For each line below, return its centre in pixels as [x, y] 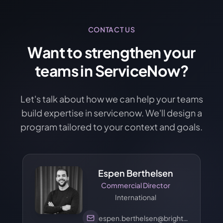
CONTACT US [111, 29]
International [135, 197]
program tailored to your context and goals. [111, 127]
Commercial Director [135, 185]
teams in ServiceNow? [111, 71]
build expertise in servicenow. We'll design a [111, 113]
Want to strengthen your [111, 52]
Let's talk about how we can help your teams [111, 99]
